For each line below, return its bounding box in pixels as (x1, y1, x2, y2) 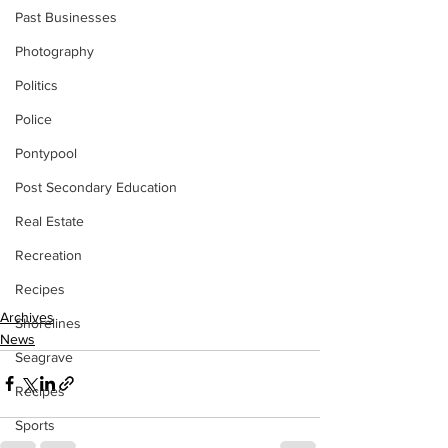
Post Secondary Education (15, 179, 177, 195)
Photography (15, 43, 94, 59)
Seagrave (15, 349, 73, 365)
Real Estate (15, 213, 84, 229)
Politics (15, 77, 58, 93)
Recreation (15, 247, 82, 263)
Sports (15, 417, 55, 433)
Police (15, 111, 52, 127)
